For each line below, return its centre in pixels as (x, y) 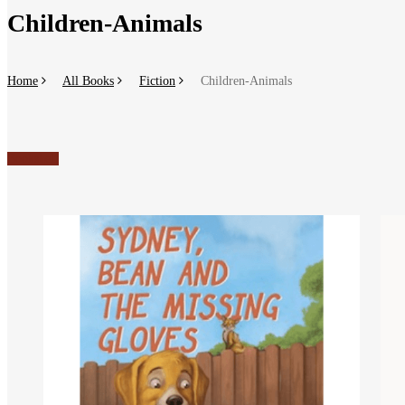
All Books (88, 80)
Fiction (157, 80)
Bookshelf (33, 158)
